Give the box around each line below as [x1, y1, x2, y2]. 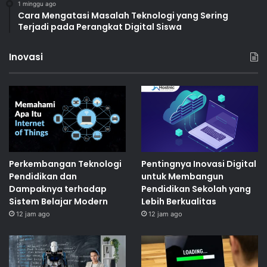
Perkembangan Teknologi [9, 158, 122, 170]
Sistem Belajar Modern [9, 195, 108, 208]
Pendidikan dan [9, 170, 77, 183]
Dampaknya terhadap [9, 183, 107, 195]
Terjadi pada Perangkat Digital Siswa [18, 21, 182, 33]
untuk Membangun [141, 170, 223, 183]
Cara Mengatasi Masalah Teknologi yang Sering [18, 10, 228, 22]
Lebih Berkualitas [141, 195, 216, 208]
